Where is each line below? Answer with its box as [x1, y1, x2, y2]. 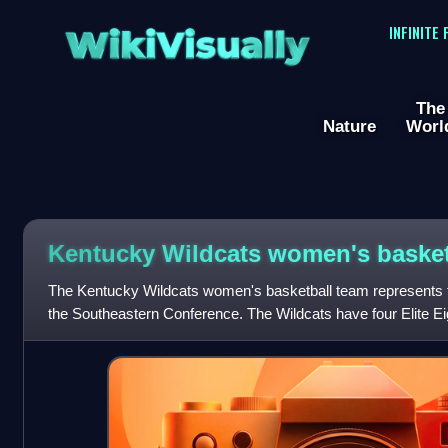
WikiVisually [58, 11, 316, 66]
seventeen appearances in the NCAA [47, 328, 290, 346]
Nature [323, 116, 376, 137]
